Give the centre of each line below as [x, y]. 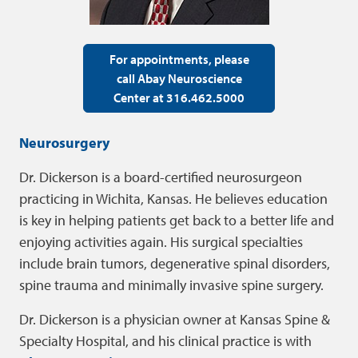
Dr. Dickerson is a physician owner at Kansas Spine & [175, 319]
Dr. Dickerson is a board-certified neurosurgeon [161, 177]
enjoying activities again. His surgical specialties [161, 242]
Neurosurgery [64, 143]
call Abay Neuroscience [179, 78]
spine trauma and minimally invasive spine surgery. [171, 285]
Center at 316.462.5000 [179, 97]
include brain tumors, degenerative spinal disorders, [175, 263]
